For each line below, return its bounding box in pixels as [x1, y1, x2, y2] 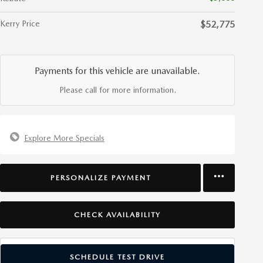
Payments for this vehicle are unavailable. [35, 65, 200, 76]
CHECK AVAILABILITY [74, 210, 161, 219]
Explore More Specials [24, 133, 104, 143]
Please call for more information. [59, 85, 176, 95]
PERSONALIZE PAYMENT [50, 173, 151, 183]
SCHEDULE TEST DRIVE [70, 252, 165, 262]
